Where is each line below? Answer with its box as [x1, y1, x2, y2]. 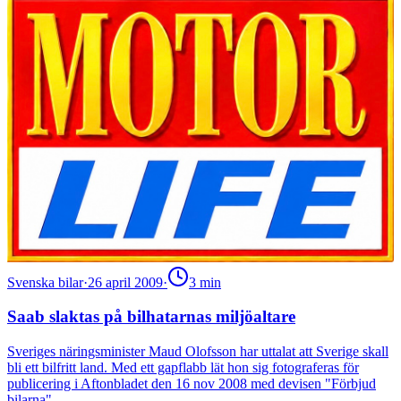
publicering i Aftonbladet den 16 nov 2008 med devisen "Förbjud [7, 375, 376, 391]
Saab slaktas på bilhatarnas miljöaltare [7, 307, 295, 327]
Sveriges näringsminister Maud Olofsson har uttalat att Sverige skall [7, 343, 388, 359]
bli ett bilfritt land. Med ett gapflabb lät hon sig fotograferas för [7, 359, 359, 375]
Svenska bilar [7, 274, 83, 290]
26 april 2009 [88, 274, 163, 290]
